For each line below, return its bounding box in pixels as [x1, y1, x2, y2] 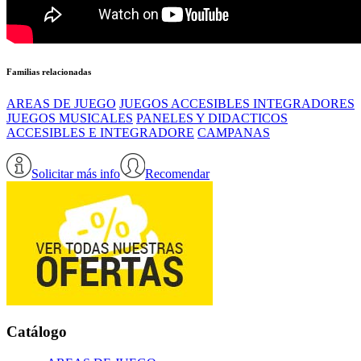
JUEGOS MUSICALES [6, 110, 133, 125]
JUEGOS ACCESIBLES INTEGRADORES [119, 96, 355, 110]
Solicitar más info [31, 166, 120, 180]
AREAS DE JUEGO [6, 96, 116, 110]
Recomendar [145, 166, 210, 180]
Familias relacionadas [6, 66, 91, 77]
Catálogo [6, 323, 67, 341]
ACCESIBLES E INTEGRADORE [6, 125, 194, 139]
